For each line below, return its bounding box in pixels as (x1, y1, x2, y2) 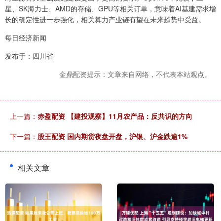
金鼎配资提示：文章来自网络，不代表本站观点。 (59, 69, 211, 79)
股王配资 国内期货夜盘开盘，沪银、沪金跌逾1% (37, 131, 187, 142)
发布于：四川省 (5, 51, 53, 61)
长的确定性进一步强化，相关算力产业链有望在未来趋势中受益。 (5, 14, 205, 25)
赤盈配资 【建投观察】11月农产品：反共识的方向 (37, 111, 192, 121)
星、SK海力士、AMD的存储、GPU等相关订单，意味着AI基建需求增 (5, 3, 216, 14)
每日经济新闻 (5, 33, 46, 43)
